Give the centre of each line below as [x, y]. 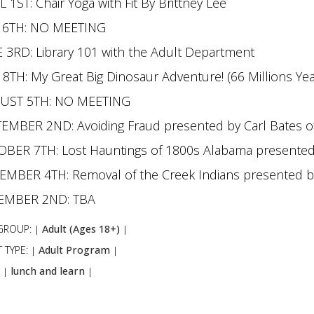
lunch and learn [47, 271]
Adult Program [74, 250]
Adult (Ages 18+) [81, 228]
